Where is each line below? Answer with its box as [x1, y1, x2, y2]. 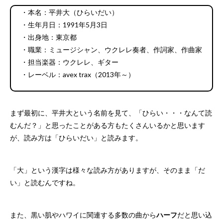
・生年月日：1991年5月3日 [21, 20, 108, 29]
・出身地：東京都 [21, 33, 77, 42]
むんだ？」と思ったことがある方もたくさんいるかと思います [10, 121, 205, 130]
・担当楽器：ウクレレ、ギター [21, 58, 118, 67]
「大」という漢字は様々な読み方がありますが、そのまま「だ [10, 166, 205, 175]
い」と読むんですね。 [10, 178, 80, 187]
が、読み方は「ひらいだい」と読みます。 [10, 133, 142, 142]
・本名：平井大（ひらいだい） [21, 8, 118, 17]
